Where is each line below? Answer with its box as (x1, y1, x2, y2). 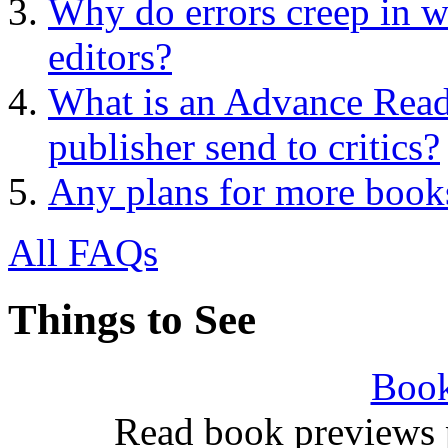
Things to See (8, 296, 256, 343)
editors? (48, 35, 172, 79)
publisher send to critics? (48, 125, 440, 169)
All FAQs (8, 231, 158, 275)
